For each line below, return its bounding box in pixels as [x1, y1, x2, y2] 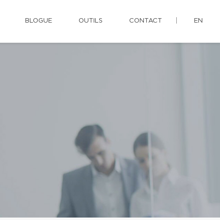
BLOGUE [25, 18, 52, 24]
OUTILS [79, 18, 103, 24]
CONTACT [129, 18, 162, 24]
